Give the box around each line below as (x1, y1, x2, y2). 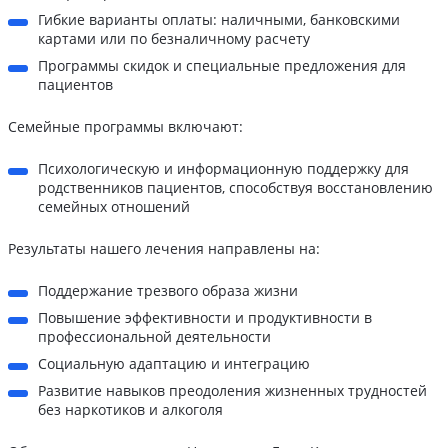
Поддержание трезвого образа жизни (38, 281, 298, 301)
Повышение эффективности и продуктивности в (38, 308, 372, 328)
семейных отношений (38, 197, 190, 217)
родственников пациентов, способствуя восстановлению (38, 178, 433, 198)
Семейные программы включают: (8, 117, 243, 137)
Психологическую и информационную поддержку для (38, 159, 409, 179)
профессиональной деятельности (38, 327, 271, 347)
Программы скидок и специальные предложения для (38, 56, 406, 76)
